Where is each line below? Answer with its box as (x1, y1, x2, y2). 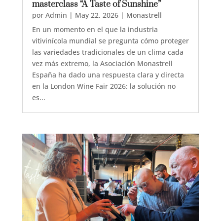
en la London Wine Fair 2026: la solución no (32, 81, 176, 91)
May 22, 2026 (74, 10, 118, 20)
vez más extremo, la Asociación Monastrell (32, 59, 173, 69)
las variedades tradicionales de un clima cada (32, 47, 184, 57)
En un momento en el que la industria (32, 25, 158, 35)
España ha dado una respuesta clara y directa (32, 70, 184, 80)
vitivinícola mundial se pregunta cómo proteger (32, 36, 189, 46)
